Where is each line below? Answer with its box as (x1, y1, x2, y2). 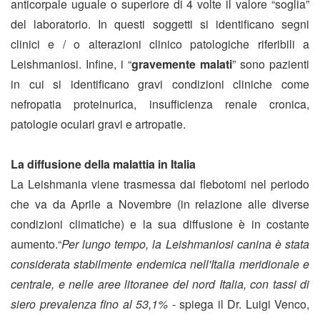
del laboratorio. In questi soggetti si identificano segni (11, 16, 309, 33)
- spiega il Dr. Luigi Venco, (168, 296, 309, 313)
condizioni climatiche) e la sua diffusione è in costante (11, 216, 309, 233)
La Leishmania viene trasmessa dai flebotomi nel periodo (11, 176, 309, 193)
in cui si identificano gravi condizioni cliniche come (11, 76, 309, 93)
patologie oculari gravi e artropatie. (11, 116, 189, 133)
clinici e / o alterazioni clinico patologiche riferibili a (11, 36, 309, 53)
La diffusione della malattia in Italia (11, 156, 196, 173)
